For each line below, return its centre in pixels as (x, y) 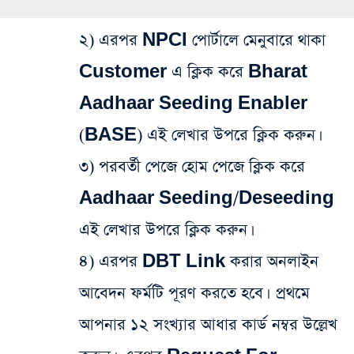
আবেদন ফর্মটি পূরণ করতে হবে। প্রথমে (194, 294)
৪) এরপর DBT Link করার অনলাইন (199, 262)
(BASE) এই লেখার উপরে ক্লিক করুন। (199, 136)
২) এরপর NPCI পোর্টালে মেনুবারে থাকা (202, 41)
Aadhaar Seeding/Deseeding (207, 199)
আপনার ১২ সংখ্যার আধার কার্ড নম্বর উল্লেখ (208, 325)
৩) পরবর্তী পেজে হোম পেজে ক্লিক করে (192, 167)
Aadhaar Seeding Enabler (193, 104)
